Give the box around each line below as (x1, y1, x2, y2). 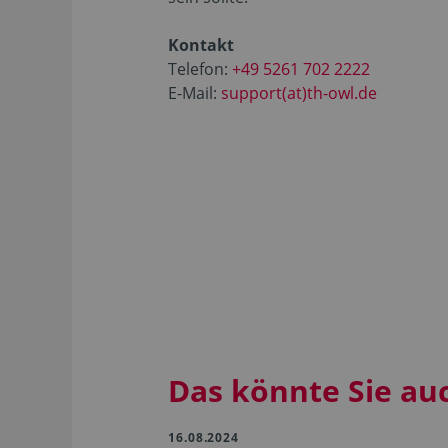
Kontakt (168, 34, 234, 56)
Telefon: (168, 58, 232, 80)
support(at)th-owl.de (221, 82, 377, 104)
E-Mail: (168, 82, 221, 104)
